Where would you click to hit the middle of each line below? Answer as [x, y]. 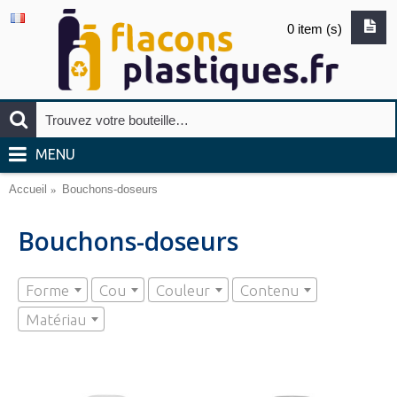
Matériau [56, 319]
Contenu [269, 290]
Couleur [183, 290]
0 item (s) [315, 29]
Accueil [28, 189]
